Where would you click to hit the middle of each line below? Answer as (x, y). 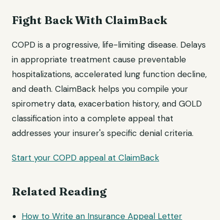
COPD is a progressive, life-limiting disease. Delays (109, 45)
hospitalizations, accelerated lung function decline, (109, 74)
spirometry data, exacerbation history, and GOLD (107, 104)
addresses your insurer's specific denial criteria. (103, 133)
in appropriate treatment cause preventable (99, 59)
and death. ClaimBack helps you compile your (100, 89)
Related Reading (59, 192)
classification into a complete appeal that (93, 118)
